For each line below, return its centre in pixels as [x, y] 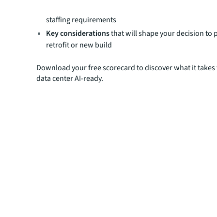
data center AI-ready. [70, 78]
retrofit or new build [79, 45]
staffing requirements [81, 20]
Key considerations [79, 33]
